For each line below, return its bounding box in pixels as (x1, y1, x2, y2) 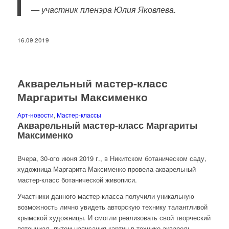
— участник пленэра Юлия (31, 3, 136, 15)
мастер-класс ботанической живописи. (17, 174, 137, 185)
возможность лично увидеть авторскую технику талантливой (17, 202, 208, 212)
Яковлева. (138, 3, 176, 15)
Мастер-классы (56, 110, 101, 119)
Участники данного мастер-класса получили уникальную (17, 191, 194, 201)
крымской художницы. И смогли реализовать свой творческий (17, 213, 211, 223)
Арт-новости (17, 110, 54, 119)
